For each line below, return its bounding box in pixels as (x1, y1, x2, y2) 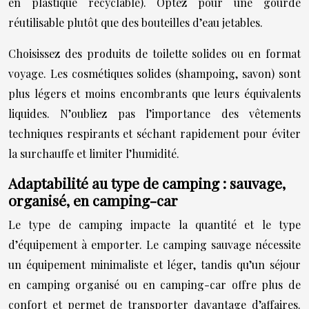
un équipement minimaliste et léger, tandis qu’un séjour (8, 257, 301, 272)
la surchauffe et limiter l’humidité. (8, 146, 179, 161)
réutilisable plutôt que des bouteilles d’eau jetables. (8, 14, 263, 30)
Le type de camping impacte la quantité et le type (8, 217, 301, 232)
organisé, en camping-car (8, 190, 178, 210)
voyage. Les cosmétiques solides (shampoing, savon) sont (8, 66, 301, 81)
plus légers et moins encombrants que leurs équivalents (8, 86, 301, 101)
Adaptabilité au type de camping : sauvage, (8, 172, 286, 192)
